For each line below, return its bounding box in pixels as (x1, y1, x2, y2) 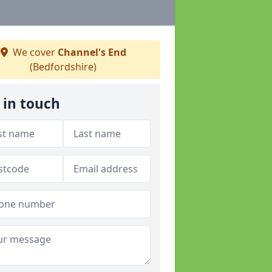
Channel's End (57, 46, 126, 59)
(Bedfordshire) (30, 60, 97, 73)
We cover (10, 46, 58, 59)
